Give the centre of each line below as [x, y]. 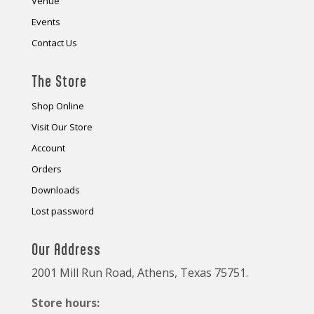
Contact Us [54, 43]
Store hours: [65, 303]
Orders [46, 169]
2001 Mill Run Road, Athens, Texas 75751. [139, 273]
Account [48, 148]
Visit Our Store [62, 127]
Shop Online [57, 106]
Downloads [55, 190]
